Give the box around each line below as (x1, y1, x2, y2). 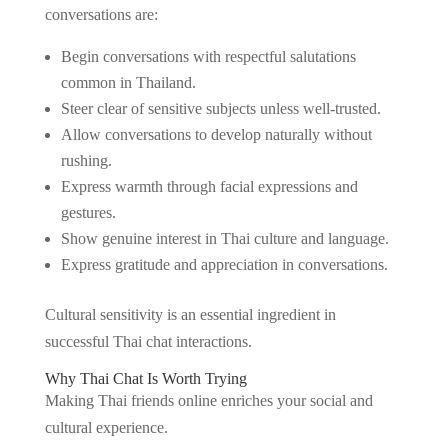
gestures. (60, 204, 116, 221)
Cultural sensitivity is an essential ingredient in (44, 306, 336, 323)
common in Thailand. (60, 74, 196, 91)
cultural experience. (44, 419, 168, 436)
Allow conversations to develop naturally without (60, 126, 372, 143)
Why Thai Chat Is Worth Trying (44, 370, 247, 387)
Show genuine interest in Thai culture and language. (60, 230, 389, 247)
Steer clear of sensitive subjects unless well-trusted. (60, 100, 381, 117)
